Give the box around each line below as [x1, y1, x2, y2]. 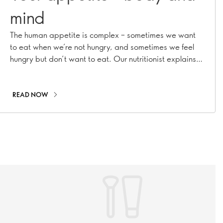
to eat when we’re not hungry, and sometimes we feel [10, 41, 194, 52]
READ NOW [12, 90, 48, 99]
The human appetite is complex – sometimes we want [10, 29, 196, 40]
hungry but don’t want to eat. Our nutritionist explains [10, 53, 196, 64]
